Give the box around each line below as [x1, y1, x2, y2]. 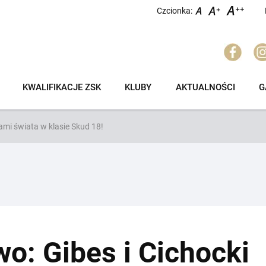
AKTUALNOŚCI [175, 82, 235, 93]
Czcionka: [157, 5, 192, 15]
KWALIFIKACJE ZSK [23, 82, 102, 93]
